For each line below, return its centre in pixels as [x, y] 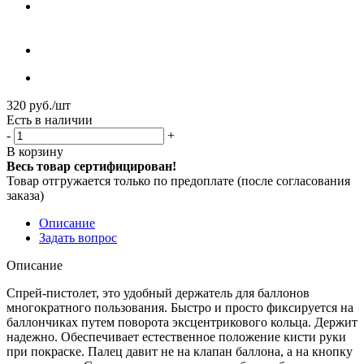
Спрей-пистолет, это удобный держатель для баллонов [158, 292]
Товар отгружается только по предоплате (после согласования [178, 180]
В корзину [35, 151]
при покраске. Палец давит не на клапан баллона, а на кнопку [180, 351]
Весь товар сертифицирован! [91, 166]
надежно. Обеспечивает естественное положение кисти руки [176, 336]
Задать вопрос [78, 237]
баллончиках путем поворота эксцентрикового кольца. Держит [182, 322]
